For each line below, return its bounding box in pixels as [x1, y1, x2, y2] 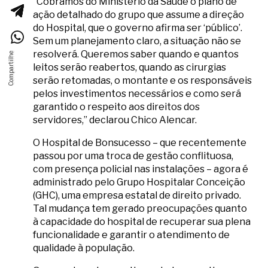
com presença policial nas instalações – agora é [33, 163, 248, 175]
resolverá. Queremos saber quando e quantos [33, 48, 239, 60]
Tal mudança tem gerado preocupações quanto [33, 203, 247, 215]
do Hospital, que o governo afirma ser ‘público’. [33, 22, 242, 34]
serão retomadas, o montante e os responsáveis [33, 75, 252, 87]
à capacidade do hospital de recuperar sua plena [33, 216, 251, 228]
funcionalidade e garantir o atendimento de [33, 229, 230, 241]
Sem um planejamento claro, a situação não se [33, 35, 241, 47]
